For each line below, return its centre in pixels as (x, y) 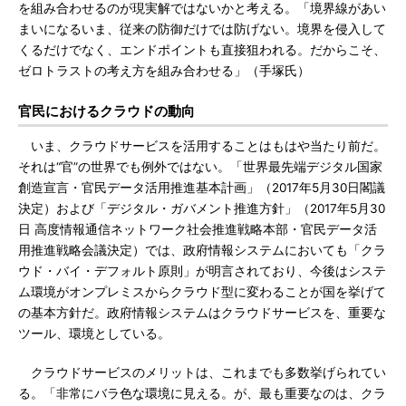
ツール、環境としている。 (94, 333)
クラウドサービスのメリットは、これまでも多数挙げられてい (202, 372)
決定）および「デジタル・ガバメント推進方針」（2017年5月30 (202, 208)
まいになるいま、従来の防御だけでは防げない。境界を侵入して (202, 29)
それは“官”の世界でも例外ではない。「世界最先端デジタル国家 (200, 167)
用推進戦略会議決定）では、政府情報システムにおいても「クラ (202, 250)
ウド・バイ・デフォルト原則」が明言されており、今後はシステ (202, 271)
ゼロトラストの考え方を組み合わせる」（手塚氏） (164, 71)
